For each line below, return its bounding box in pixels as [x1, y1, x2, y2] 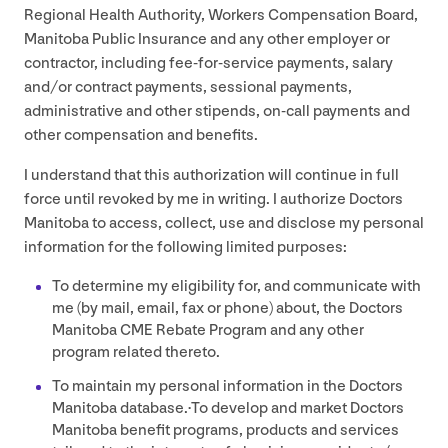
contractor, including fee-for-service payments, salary [24, 53, 393, 73]
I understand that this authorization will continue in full [24, 165, 399, 185]
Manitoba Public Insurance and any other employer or [24, 29, 390, 49]
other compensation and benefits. [24, 125, 258, 145]
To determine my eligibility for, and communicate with [52, 276, 421, 296]
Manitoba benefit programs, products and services [52, 420, 399, 440]
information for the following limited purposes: [24, 237, 347, 257]
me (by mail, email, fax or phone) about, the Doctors [52, 298, 403, 318]
